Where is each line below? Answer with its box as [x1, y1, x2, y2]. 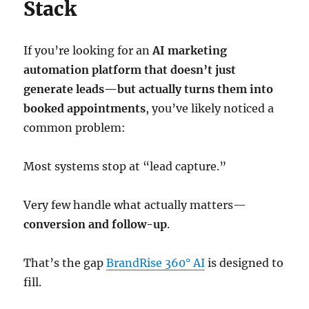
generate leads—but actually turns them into [23, 82, 274, 96]
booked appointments [23, 101, 146, 115]
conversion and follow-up [23, 217, 168, 231]
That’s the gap [23, 256, 107, 270]
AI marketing [152, 43, 228, 57]
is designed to [205, 256, 284, 270]
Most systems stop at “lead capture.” [23, 159, 227, 173]
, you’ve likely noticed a [146, 101, 275, 115]
